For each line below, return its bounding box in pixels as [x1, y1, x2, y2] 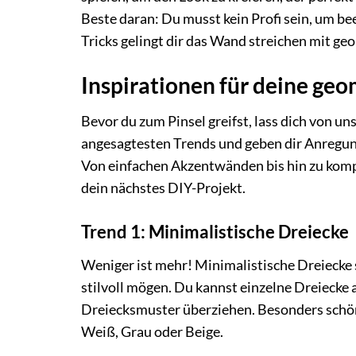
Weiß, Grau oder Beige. [81, 323, 223, 340]
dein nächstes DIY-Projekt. [81, 179, 246, 196]
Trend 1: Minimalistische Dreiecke [81, 220, 349, 242]
